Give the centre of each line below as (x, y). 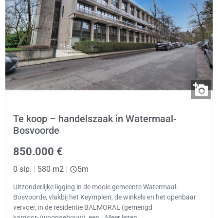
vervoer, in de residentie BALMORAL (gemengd (83, 208)
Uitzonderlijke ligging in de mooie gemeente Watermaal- (96, 187)
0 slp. (22, 169)
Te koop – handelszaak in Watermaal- (95, 118)
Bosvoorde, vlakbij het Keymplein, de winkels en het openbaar (105, 198)
